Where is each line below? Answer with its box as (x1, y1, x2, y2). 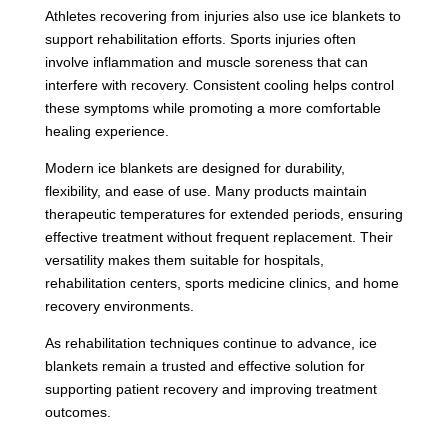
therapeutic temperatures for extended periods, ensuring (44, 205, 403, 222)
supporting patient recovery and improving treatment (44, 380, 377, 397)
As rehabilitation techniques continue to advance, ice (44, 334, 377, 351)
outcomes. (44, 403, 111, 420)
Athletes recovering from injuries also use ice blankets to (44, 7, 401, 24)
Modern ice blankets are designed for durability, (44, 159, 345, 176)
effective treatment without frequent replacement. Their (44, 228, 393, 245)
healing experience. (44, 122, 169, 139)
